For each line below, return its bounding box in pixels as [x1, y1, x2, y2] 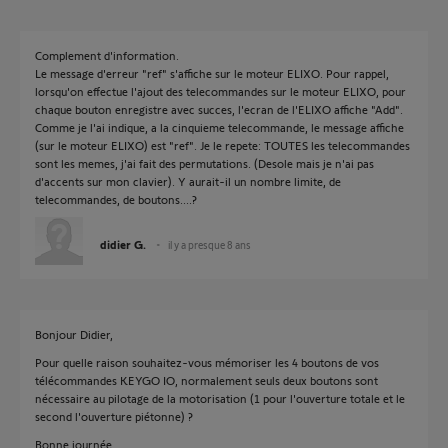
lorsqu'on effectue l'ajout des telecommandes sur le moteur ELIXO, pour [35, 84, 406, 98]
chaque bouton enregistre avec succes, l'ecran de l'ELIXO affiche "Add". [35, 102, 403, 116]
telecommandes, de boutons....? [35, 192, 197, 206]
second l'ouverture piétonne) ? [35, 409, 193, 423]
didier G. [100, 237, 146, 251]
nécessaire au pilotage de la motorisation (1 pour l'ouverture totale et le [35, 391, 405, 405]
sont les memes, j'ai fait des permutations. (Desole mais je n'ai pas [35, 156, 374, 170]
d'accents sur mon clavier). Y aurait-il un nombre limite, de [35, 174, 341, 188]
